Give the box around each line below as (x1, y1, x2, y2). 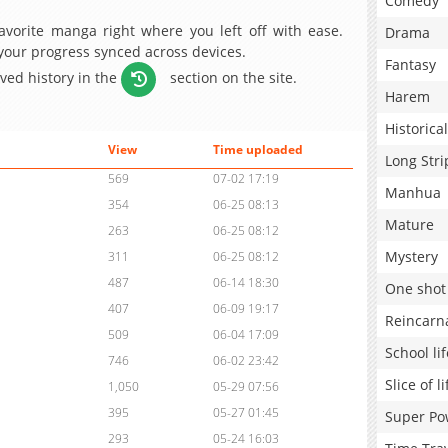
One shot (385, 279, 446, 298)
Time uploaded (212, 141, 303, 159)
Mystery (385, 247, 438, 266)
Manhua (385, 183, 441, 202)
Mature (385, 215, 434, 234)
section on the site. (166, 67, 298, 87)
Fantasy (385, 55, 436, 74)
